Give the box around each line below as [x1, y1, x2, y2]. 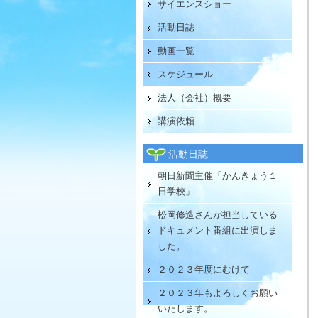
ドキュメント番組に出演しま [158, 225, 278, 236]
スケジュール [158, 69, 213, 79]
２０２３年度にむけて [158, 264, 250, 275]
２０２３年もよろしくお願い [158, 287, 278, 298]
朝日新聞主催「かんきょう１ [158, 170, 278, 181]
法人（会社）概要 [158, 92, 231, 103]
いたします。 [158, 303, 213, 314]
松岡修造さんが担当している [158, 209, 278, 220]
